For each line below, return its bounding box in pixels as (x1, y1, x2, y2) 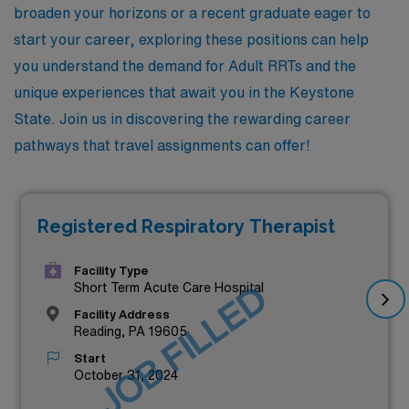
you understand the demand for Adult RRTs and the (14, 58, 356, 73)
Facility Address (74, 308, 170, 320)
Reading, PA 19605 (74, 324, 187, 338)
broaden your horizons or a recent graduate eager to (14, 5, 371, 20)
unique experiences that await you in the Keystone (14, 85, 354, 100)
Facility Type (74, 264, 149, 277)
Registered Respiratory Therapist (37, 215, 335, 238)
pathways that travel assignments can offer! (14, 138, 310, 152)
